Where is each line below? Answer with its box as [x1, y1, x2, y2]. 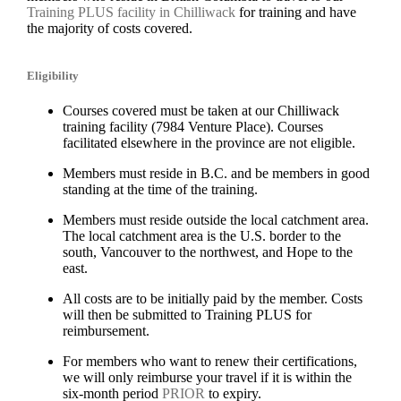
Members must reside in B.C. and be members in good [62, 166, 370, 182]
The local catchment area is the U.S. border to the [62, 228, 341, 244]
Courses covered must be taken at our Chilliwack [62, 103, 339, 119]
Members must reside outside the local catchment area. [62, 212, 369, 228]
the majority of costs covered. [26, 21, 196, 37]
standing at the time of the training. [62, 182, 258, 198]
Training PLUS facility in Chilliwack [26, 4, 235, 21]
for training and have [235, 4, 356, 21]
